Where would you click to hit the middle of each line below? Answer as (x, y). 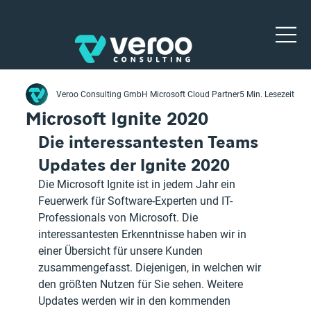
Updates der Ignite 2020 (134, 164)
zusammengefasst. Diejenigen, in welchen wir (151, 267)
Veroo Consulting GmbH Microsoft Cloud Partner (148, 94)
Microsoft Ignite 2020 (117, 118)
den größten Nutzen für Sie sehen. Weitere (142, 284)
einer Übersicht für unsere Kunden (122, 251)
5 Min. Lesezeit (267, 94)
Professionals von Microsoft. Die (120, 217)
